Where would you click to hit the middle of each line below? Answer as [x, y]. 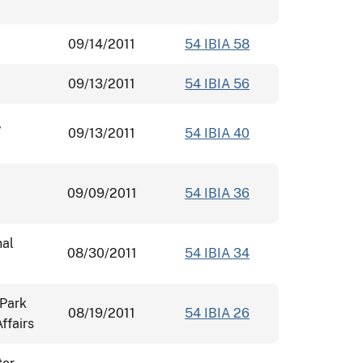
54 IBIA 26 [217, 313]
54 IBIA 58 [217, 44]
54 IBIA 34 [217, 253]
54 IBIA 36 [217, 193]
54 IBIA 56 [217, 83]
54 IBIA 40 [217, 133]
